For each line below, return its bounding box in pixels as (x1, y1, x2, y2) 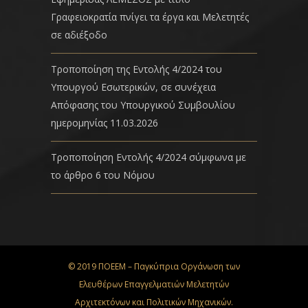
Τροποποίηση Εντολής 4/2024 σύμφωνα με (51, 150, 246, 164)
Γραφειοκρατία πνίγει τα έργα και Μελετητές (51, 10, 249, 23)
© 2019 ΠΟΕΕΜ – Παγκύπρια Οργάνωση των (68, 260, 240, 272)
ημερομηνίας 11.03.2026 (51, 115, 158, 129)
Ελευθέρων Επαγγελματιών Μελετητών (79, 278, 229, 290)
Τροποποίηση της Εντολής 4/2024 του (51, 62, 222, 76)
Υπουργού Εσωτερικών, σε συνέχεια (51, 80, 216, 93)
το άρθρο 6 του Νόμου (51, 168, 155, 181)
